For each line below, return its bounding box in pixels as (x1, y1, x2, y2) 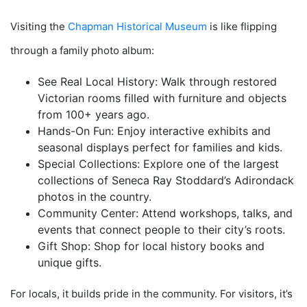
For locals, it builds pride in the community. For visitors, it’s (10, 287, 293, 301)
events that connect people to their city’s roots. (38, 223, 285, 237)
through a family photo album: (10, 44, 154, 58)
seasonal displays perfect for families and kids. (38, 140, 282, 155)
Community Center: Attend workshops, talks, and (38, 206, 293, 221)
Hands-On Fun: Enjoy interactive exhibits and (38, 124, 271, 138)
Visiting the (10, 20, 68, 34)
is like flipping (207, 20, 277, 34)
